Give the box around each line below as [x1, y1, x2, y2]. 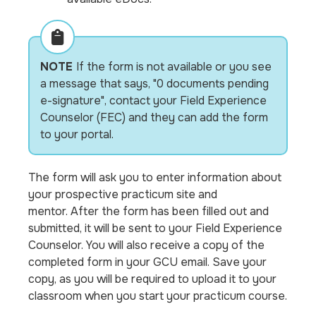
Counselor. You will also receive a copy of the [28, 238, 265, 253]
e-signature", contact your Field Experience [40, 93, 267, 108]
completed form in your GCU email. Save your [28, 255, 267, 269]
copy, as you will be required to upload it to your [28, 272, 277, 286]
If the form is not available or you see [76, 59, 272, 74]
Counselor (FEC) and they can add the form [40, 110, 269, 125]
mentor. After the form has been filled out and [28, 204, 269, 219]
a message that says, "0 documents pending [40, 76, 269, 91]
